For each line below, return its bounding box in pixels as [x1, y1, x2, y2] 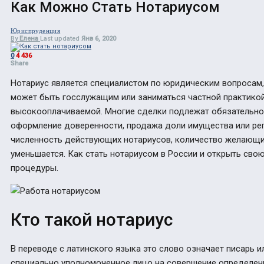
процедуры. [11, 162, 58, 173]
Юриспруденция [11, 27, 61, 34]
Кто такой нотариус [11, 209, 173, 230]
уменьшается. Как [11, 148, 85, 159]
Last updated [40, 34, 81, 42]
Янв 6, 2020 [81, 34, 116, 42]
